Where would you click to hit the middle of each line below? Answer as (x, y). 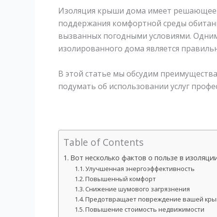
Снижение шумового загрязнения (138, 189)
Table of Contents (103, 142)
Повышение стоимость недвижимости (145, 209)
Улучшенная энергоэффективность (140, 168)
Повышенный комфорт (121, 178)
